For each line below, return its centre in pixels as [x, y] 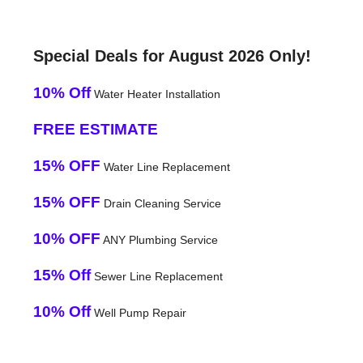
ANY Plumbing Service [159, 239]
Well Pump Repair [138, 312]
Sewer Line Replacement [156, 276]
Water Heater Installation [155, 94]
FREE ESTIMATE [95, 129]
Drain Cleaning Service [160, 203]
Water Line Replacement [165, 167]
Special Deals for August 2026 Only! [172, 56]
